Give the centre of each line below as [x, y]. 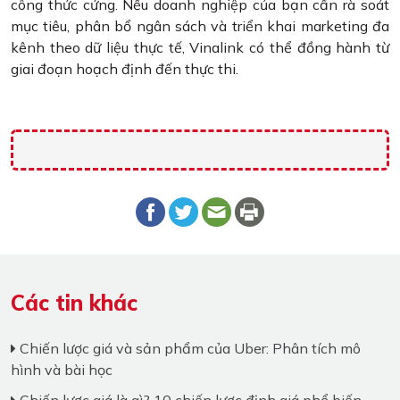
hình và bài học [62, 370]
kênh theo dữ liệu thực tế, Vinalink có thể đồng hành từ [200, 48]
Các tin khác [74, 303]
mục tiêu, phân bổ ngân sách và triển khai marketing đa [200, 26]
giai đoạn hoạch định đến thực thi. [125, 69]
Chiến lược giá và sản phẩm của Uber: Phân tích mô [188, 349]
